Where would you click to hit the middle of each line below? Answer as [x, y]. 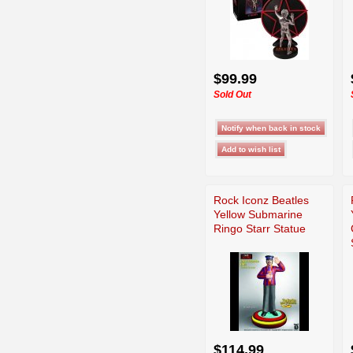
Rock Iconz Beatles [261, 200]
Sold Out [232, 94]
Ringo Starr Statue [260, 228]
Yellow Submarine [258, 214]
